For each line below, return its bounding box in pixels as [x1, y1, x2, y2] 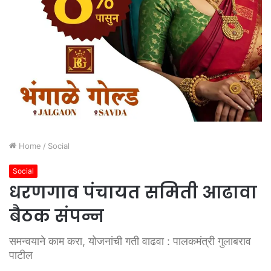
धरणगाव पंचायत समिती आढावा [9, 181, 257, 205]
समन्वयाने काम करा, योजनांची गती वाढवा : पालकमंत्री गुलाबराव [9, 235, 251, 248]
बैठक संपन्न [9, 204, 104, 229]
